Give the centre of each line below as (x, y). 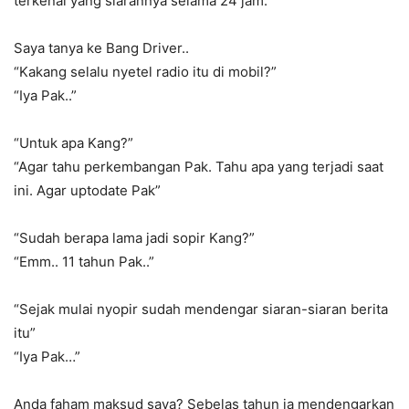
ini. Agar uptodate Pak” (87, 191)
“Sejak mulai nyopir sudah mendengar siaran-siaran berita (201, 309)
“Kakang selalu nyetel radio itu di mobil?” (145, 72)
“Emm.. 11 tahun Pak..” (84, 262)
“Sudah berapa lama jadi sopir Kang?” (134, 238)
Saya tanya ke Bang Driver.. (101, 48)
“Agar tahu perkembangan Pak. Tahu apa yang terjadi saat (199, 167)
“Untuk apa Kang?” (73, 143)
